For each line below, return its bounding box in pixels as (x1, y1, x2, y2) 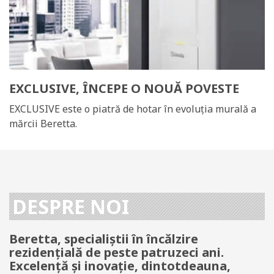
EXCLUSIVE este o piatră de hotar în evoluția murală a (9, 102, 256, 116)
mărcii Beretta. (9, 117, 77, 130)
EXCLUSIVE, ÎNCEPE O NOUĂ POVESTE (9, 80, 239, 97)
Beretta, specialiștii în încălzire (9, 230, 198, 247)
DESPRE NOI (12, 193, 129, 220)
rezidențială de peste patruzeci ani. (9, 243, 224, 261)
